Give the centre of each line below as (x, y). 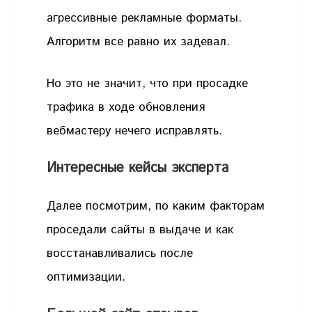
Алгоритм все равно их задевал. (139, 42)
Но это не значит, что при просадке (148, 83)
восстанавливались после (120, 254)
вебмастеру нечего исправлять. (137, 131)
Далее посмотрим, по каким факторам (156, 206)
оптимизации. (86, 278)
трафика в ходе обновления (126, 107)
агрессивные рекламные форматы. (145, 18)
